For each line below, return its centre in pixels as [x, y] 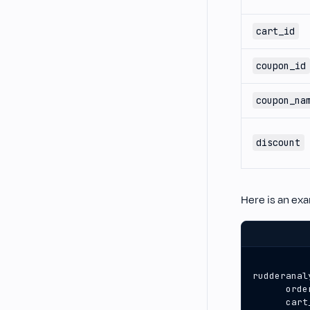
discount [279, 143]
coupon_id [281, 66]
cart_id [276, 31]
